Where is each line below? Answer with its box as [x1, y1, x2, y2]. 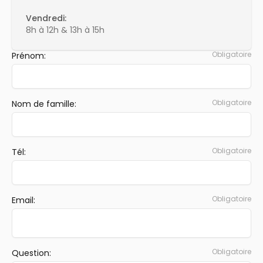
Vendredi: [26, 12, 66, 24]
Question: [12, 247, 51, 259]
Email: [12, 194, 35, 206]
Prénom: [12, 50, 46, 62]
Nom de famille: [12, 98, 76, 110]
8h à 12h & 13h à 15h [26, 24, 104, 36]
